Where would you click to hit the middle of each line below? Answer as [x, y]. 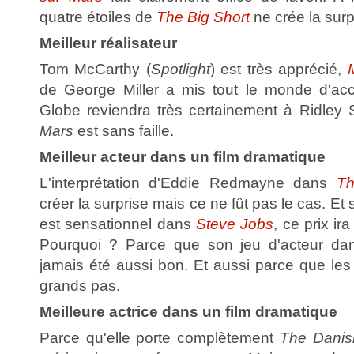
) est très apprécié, [279, 69]
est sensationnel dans [118, 224]
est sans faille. [124, 130]
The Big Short [203, 17]
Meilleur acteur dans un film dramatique [183, 156]
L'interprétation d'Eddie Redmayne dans [188, 183]
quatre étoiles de [98, 17]
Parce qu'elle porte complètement [160, 337]
